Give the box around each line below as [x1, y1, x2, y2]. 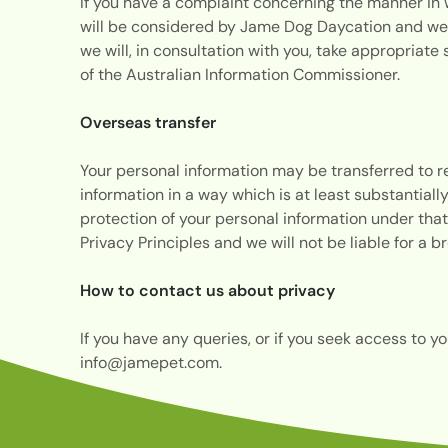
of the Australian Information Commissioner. [79, 63, 404, 85]
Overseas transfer [79, 111, 220, 133]
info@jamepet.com [79, 351, 219, 373]
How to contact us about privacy [79, 279, 339, 301]
